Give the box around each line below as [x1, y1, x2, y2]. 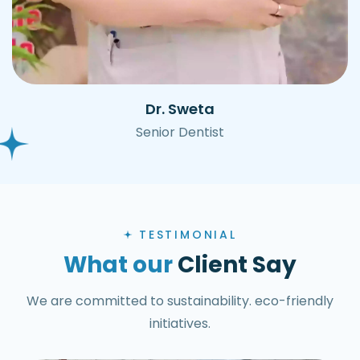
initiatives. [149, 313, 211, 333]
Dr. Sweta [145, 98, 215, 119]
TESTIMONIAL [139, 226, 237, 243]
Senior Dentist [136, 122, 224, 141]
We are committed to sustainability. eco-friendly [27, 291, 333, 310]
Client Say [173, 248, 297, 280]
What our [63, 248, 173, 280]
